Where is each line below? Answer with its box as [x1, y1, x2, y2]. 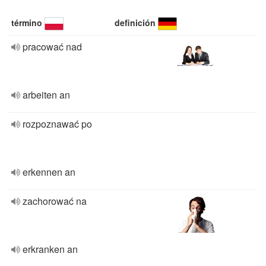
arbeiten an [23, 88, 70, 102]
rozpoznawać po [23, 117, 92, 131]
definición [115, 17, 156, 28]
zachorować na [23, 194, 87, 208]
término [11, 17, 42, 28]
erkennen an [23, 165, 75, 179]
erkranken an [23, 242, 78, 256]
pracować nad [23, 40, 82, 53]
